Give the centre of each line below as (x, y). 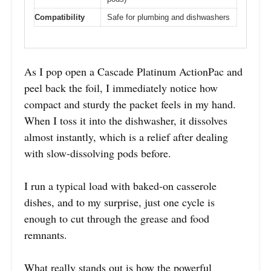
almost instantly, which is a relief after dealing (126, 136)
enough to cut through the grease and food (117, 218)
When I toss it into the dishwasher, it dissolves (126, 120)
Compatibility (60, 18)
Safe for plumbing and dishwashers (168, 18)
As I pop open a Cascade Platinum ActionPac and (133, 71)
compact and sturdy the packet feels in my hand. (130, 104)
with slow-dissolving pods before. (98, 153)
